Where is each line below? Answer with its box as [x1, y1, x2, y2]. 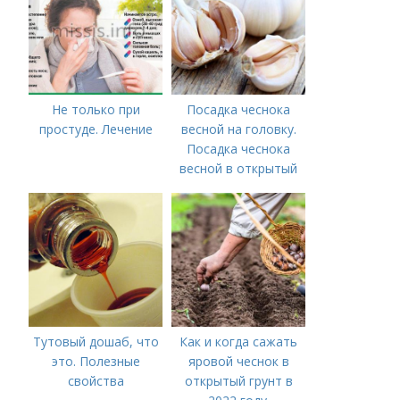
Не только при [51, 101, 140, 118]
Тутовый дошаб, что [32, 333, 159, 350]
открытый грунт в [184, 372, 293, 389]
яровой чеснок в [187, 353, 289, 370]
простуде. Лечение [38, 121, 153, 137]
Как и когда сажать [179, 333, 298, 350]
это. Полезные [51, 353, 140, 370]
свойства [67, 372, 124, 389]
